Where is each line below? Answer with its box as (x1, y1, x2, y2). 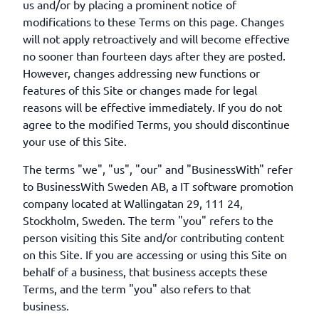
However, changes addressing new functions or (23, 66, 260, 80)
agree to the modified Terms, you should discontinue (23, 117, 290, 131)
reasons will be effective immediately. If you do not (23, 100, 282, 114)
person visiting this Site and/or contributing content (23, 230, 284, 244)
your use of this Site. (23, 134, 127, 148)
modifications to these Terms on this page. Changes (23, 14, 284, 28)
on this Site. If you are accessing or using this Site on (23, 247, 287, 261)
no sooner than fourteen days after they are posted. (23, 48, 286, 63)
